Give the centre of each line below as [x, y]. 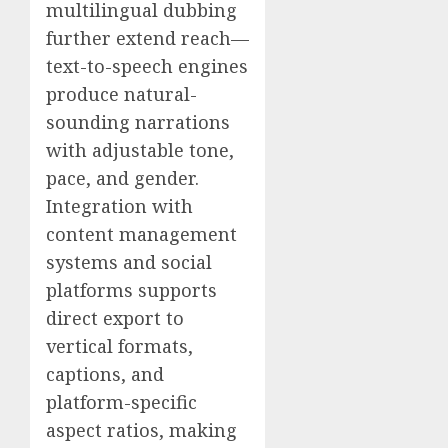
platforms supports [131, 289]
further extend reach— [147, 37]
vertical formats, [119, 345]
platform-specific [121, 401]
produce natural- [121, 93]
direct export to [115, 317]
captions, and [105, 373]
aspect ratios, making [141, 429]
